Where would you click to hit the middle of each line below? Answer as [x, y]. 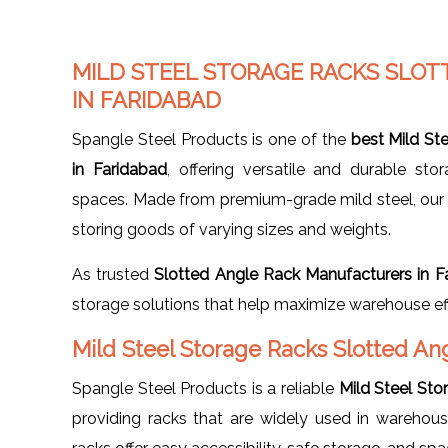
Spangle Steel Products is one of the [211, 139]
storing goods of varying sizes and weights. [231, 229]
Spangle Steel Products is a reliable [205, 388]
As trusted [113, 274]
